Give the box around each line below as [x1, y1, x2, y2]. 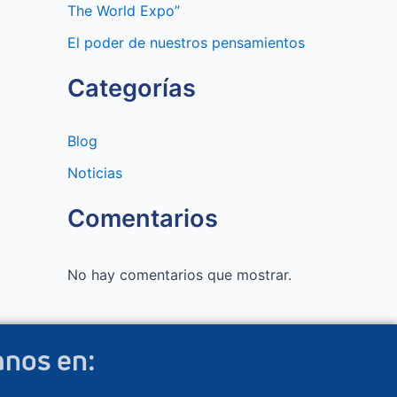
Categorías [67, 73, 196, 103]
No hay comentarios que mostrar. [67, 265, 292, 284]
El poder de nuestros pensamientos [67, 33, 305, 51]
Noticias [67, 163, 122, 182]
